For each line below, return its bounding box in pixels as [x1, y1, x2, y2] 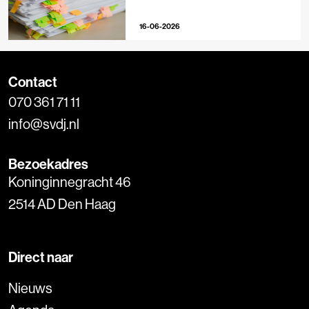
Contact [8, 73, 57, 91]
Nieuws [8, 279, 52, 297]
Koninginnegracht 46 [8, 173, 131, 191]
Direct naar [8, 248, 73, 266]
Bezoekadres [8, 155, 88, 173]
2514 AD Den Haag [8, 195, 116, 213]
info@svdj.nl [8, 115, 79, 133]
